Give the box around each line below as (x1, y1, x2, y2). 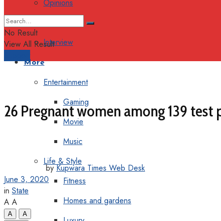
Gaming (63, 96, 89, 108)
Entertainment (43, 76, 88, 88)
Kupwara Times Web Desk (56, 162, 145, 174)
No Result (4, 27, 37, 38)
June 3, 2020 (4, 173, 49, 185)
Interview (43, 37, 73, 48)
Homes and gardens (63, 195, 131, 206)
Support (4, 50, 30, 61)
